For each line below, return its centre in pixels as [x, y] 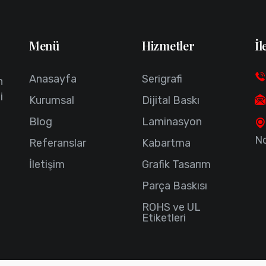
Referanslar [58, 143]
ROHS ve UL [171, 207]
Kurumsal [52, 100]
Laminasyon [172, 122]
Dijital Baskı [171, 100]
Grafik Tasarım [176, 164]
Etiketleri [164, 218]
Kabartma [166, 143]
